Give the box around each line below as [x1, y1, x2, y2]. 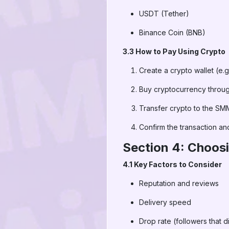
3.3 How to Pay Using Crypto [123, 47, 225, 56]
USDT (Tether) [139, 9, 189, 18]
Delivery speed [139, 198, 191, 207]
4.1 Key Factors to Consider [123, 160, 222, 169]
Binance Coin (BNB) [139, 28, 205, 37]
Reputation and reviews [139, 179, 219, 188]
